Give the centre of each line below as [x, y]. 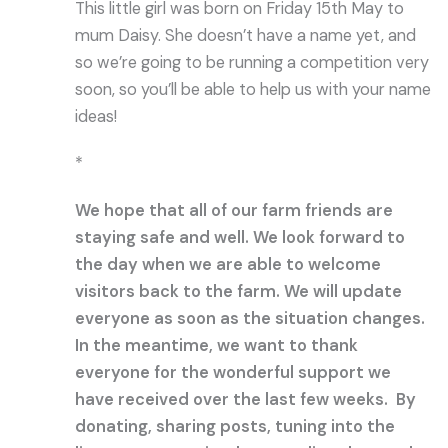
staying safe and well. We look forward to [240, 237]
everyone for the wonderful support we [233, 372]
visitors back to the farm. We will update [239, 291]
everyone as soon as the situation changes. [250, 318]
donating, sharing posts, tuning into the [235, 426]
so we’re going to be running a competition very [252, 63]
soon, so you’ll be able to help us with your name [253, 90]
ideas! [96, 117]
